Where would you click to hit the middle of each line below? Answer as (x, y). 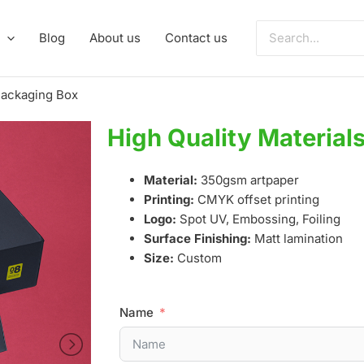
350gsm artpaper (248, 180)
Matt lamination (297, 238)
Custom (198, 258)
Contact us (196, 38)
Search (276, 28)
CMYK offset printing (257, 199)
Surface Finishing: (197, 238)
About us (115, 38)
